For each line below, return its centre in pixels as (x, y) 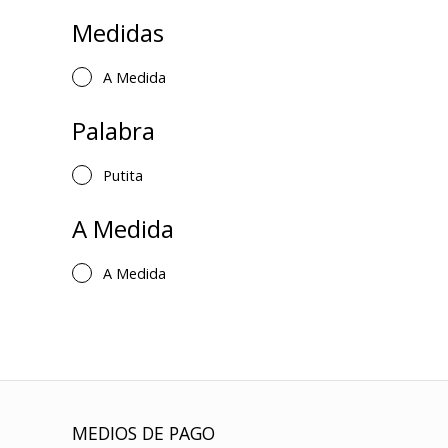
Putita (123, 175)
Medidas (118, 32)
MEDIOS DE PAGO (143, 433)
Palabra (113, 130)
